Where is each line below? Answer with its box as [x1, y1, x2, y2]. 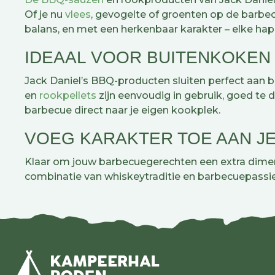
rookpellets [39, 90, 99, 102]
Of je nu [25, 9, 65, 21]
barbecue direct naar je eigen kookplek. [25, 104, 220, 117]
